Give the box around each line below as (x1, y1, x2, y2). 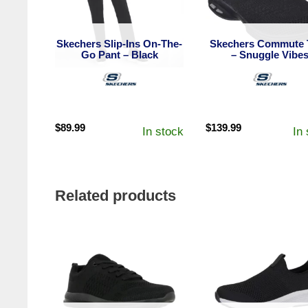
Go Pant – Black (80, 48, 158, 60)
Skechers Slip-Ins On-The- (56, 37, 183, 49)
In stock (142, 124, 184, 138)
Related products (55, 186, 177, 204)
